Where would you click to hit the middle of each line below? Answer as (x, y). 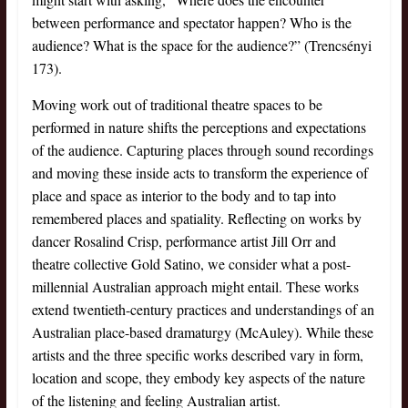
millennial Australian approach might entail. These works (195, 287)
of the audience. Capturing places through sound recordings (202, 150)
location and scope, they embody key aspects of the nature (198, 378)
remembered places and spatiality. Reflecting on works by (196, 219)
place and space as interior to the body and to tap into (184, 196)
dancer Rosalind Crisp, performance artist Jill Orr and (184, 241)
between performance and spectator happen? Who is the (191, 23)
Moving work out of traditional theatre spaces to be (177, 105)
